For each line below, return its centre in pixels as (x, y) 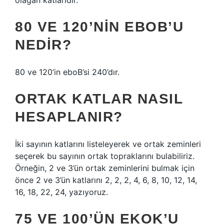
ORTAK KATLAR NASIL (99, 99)
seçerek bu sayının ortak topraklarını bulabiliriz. (105, 156)
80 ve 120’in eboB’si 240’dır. (67, 72)
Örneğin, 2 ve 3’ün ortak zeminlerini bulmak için (105, 168)
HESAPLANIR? (69, 117)
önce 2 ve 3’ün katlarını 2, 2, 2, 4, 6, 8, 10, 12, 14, (106, 180)
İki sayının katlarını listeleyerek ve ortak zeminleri (108, 144)
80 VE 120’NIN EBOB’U (99, 27)
